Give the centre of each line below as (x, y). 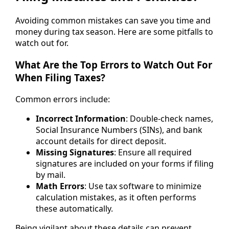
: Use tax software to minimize (143, 186)
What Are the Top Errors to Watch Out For (114, 65)
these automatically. (74, 208)
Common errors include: (63, 99)
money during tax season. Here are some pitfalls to (114, 32)
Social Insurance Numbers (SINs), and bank (119, 130)
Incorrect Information (81, 118)
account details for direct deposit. (101, 141)
